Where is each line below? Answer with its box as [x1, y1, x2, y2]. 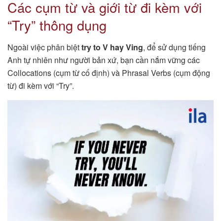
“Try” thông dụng [7, 15, 107, 35]
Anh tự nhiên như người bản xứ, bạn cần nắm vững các [7, 54, 200, 66]
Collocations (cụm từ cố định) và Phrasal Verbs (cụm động [7, 67, 210, 78]
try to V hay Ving [81, 41, 143, 53]
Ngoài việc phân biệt [7, 41, 81, 53]
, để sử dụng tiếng [143, 41, 206, 53]
